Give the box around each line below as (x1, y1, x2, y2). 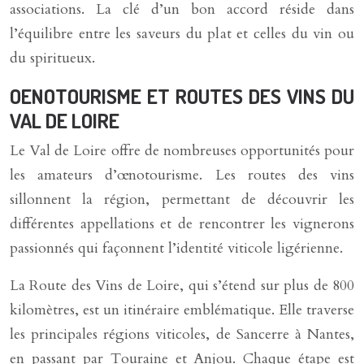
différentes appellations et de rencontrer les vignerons (10, 214, 354, 234)
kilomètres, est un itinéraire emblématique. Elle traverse (10, 300, 354, 320)
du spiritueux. (10, 48, 95, 68)
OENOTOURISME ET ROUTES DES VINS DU (10, 83, 354, 109)
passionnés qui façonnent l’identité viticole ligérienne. (10, 238, 343, 258)
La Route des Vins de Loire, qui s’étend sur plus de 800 (10, 275, 354, 296)
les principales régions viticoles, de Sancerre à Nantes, (10, 324, 354, 344)
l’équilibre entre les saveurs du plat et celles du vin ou (10, 24, 354, 44)
